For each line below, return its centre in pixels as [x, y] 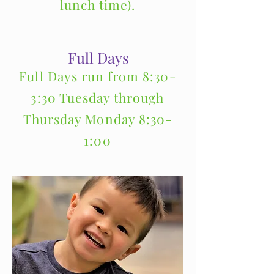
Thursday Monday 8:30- [98, 119]
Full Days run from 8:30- [98, 76]
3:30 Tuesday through [98, 97]
